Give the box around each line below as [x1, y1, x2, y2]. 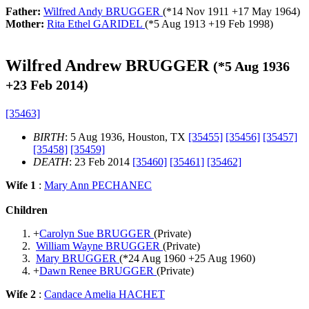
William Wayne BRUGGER [36, 239, 163, 252]
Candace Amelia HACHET [44, 288, 165, 300]
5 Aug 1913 [154, 18, 206, 30]
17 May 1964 [238, 6, 297, 17]
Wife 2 [6, 288, 36, 300]
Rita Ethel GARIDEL [47, 18, 145, 30]
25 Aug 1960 [195, 252, 252, 264]
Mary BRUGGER [36, 252, 119, 264]
